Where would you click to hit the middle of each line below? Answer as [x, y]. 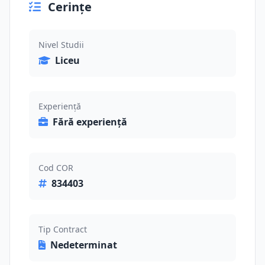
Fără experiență [90, 122]
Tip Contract [63, 229]
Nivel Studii [61, 45]
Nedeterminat [84, 245]
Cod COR [56, 168]
